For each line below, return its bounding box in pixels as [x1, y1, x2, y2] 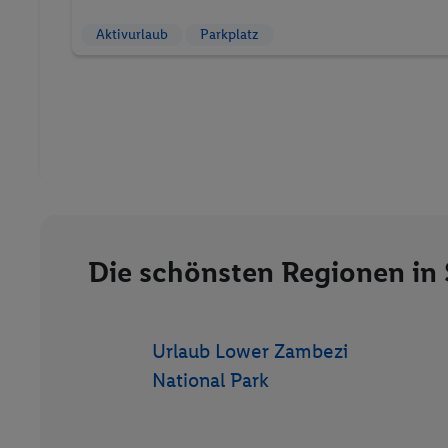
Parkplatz [200, 26, 259, 43]
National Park [152, 368, 269, 392]
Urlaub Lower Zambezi [152, 339, 348, 363]
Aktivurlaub [96, 26, 168, 43]
